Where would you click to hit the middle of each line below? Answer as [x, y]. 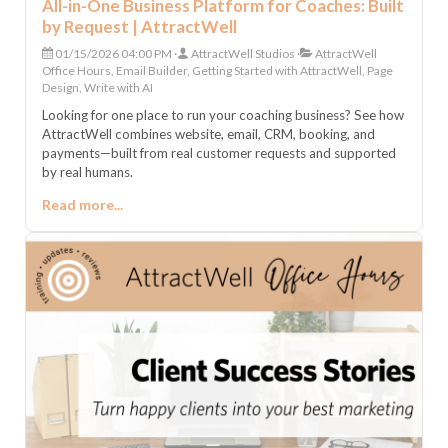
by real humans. [87, 171]
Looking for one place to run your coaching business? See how [223, 114]
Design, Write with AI [97, 87]
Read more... [82, 204]
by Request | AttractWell [139, 26]
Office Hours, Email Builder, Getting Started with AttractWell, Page [217, 70]
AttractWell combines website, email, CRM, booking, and [208, 133]
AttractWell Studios [242, 53]
